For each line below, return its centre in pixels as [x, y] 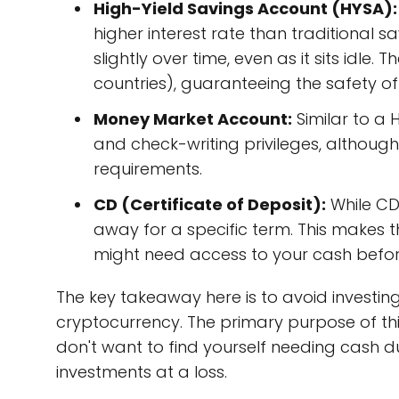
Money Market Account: [193, 119]
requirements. [148, 169]
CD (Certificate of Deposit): [210, 204]
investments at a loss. [142, 372]
